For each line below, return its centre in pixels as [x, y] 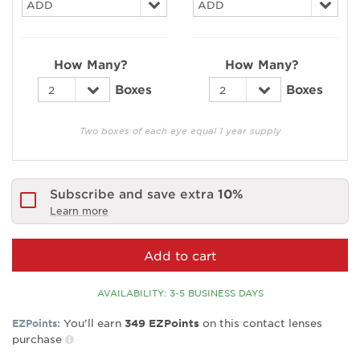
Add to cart [180, 255]
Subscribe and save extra [134, 193]
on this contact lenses [261, 323]
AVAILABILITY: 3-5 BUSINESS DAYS [180, 292]
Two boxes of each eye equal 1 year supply [180, 130]
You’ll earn [94, 323]
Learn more [79, 211]
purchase [37, 339]
